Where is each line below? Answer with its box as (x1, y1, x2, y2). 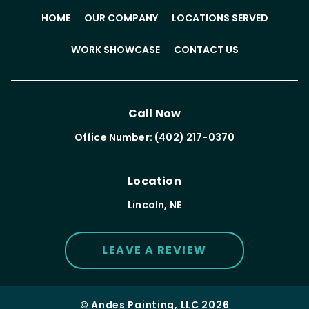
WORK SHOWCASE (70, 43, 160, 57)
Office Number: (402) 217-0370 (74, 130, 235, 145)
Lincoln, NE (128, 198, 181, 212)
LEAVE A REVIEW (102, 242, 207, 259)
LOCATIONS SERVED (171, 11, 268, 26)
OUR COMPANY (83, 11, 158, 26)
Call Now (128, 106, 181, 122)
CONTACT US (173, 43, 239, 57)
